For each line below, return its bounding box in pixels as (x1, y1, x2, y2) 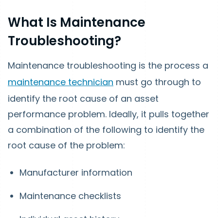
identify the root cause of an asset (8, 92, 159, 105)
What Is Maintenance (8, 14, 145, 32)
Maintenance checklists (19, 190, 121, 202)
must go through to (113, 76, 201, 89)
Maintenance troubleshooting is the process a (8, 59, 208, 72)
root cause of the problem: (8, 139, 125, 152)
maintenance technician (8, 76, 113, 89)
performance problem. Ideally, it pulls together (8, 108, 209, 121)
